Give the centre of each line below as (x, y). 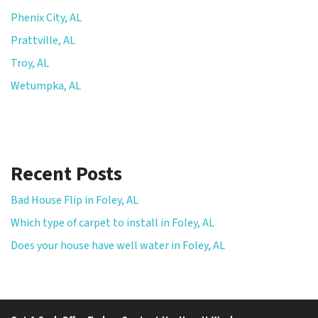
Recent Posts (66, 174)
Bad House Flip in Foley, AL (75, 200)
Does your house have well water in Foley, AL (118, 245)
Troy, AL (30, 63)
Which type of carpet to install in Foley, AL (113, 223)
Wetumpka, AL (46, 86)
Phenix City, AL (46, 17)
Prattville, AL (43, 40)
